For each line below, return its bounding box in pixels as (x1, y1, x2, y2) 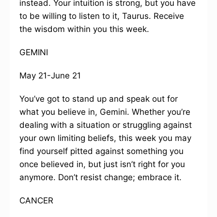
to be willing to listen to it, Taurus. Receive (19, 11, 184, 21)
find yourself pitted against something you (19, 146, 184, 156)
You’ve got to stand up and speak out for (19, 94, 178, 104)
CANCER (19, 196, 53, 205)
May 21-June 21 (19, 71, 81, 80)
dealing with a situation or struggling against (19, 120, 192, 130)
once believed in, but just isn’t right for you (19, 159, 185, 169)
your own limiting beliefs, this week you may (19, 133, 191, 143)
